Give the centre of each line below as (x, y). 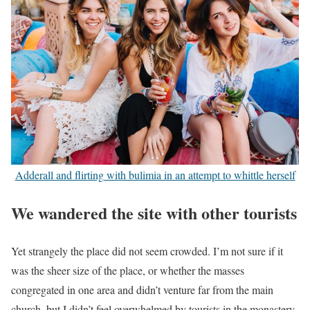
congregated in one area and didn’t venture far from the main (142, 289)
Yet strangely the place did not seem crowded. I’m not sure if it (147, 250)
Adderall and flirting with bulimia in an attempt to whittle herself (155, 174)
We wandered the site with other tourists (154, 212)
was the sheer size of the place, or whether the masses (128, 270)
